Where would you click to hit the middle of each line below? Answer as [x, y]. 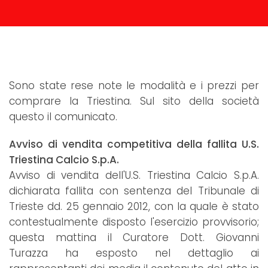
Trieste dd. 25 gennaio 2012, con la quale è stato [134, 207]
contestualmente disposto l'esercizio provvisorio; [134, 222]
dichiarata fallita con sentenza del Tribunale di [134, 191]
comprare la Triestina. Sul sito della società [134, 101]
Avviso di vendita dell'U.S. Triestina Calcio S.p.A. [134, 176]
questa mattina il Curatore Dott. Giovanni [134, 238]
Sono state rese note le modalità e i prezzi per [134, 86]
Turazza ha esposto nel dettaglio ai [134, 253]
